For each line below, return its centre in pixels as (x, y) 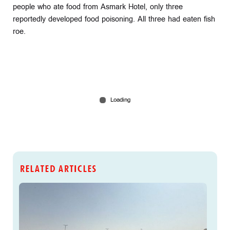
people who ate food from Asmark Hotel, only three (98, 7)
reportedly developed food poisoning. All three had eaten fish (114, 19)
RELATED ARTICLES (57, 169)
